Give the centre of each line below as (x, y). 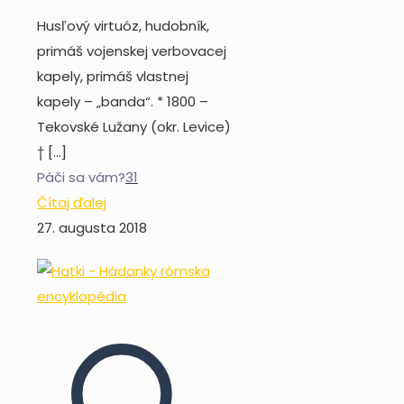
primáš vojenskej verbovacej (132, 51)
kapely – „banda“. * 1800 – (123, 102)
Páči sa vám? (81, 178)
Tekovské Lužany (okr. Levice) (134, 127)
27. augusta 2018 (92, 228)
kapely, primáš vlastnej (113, 77)
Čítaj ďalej (72, 203)
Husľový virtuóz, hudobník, (123, 26)
